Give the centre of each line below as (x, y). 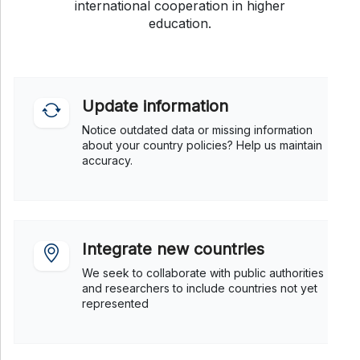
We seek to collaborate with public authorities (203, 272)
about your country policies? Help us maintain (202, 145)
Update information (155, 106)
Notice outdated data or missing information (197, 129)
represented (115, 303)
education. (180, 23)
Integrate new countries (173, 249)
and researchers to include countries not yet (200, 288)
